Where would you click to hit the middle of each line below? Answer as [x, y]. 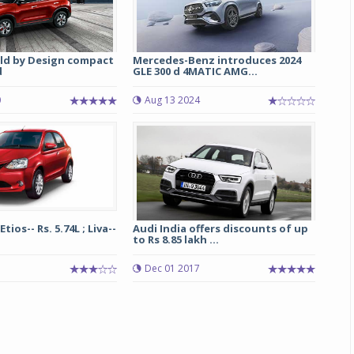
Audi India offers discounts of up [220, 228]
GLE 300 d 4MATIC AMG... [195, 71]
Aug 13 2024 [172, 100]
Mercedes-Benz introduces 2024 [217, 60]
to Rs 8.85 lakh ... [175, 239]
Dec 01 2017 [172, 268]
